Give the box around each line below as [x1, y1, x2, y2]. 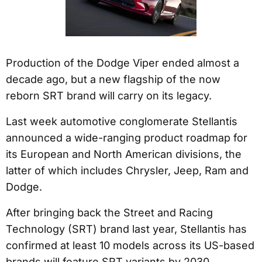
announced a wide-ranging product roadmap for [6, 132, 247, 144]
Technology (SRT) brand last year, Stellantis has [6, 223, 247, 236]
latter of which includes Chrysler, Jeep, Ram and [6, 164, 249, 177]
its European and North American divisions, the [6, 148, 242, 161]
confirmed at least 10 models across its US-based [6, 239, 254, 252]
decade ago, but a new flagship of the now [6, 73, 220, 86]
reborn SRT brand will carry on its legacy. [6, 89, 212, 102]
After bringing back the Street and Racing [6, 206, 213, 219]
